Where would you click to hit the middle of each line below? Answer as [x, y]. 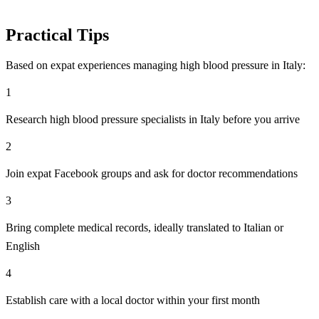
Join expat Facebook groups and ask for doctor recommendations [152, 174]
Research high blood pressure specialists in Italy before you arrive [153, 120]
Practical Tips [57, 35]
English [23, 246]
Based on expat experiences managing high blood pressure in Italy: [156, 66]
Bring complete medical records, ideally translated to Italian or [145, 228]
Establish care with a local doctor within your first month [133, 300]
